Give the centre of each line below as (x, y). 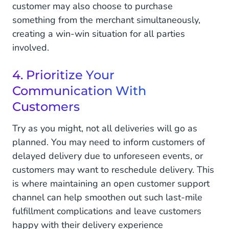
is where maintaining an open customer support (111, 184)
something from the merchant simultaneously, (106, 20)
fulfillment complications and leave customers (107, 211)
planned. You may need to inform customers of (109, 142)
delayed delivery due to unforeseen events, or (108, 156)
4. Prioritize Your (63, 75)
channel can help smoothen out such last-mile (107, 197)
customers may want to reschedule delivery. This (113, 170)
